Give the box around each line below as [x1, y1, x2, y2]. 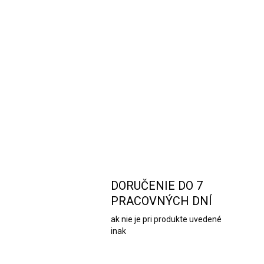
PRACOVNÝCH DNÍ [111, 193, 212, 208]
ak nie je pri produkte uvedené [111, 214, 222, 224]
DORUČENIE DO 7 [111, 178, 203, 193]
